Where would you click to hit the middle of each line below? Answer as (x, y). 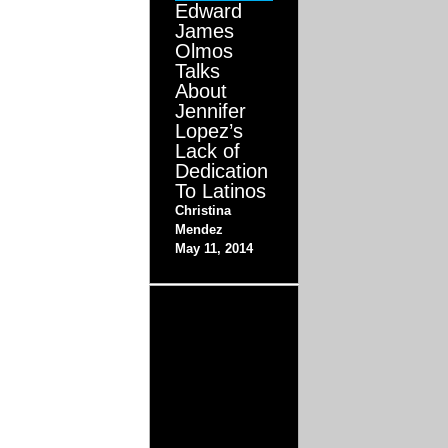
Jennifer (211, 111)
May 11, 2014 (214, 249)
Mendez (199, 230)
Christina (203, 211)
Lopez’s (209, 131)
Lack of (208, 151)
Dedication (222, 171)
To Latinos (221, 191)
